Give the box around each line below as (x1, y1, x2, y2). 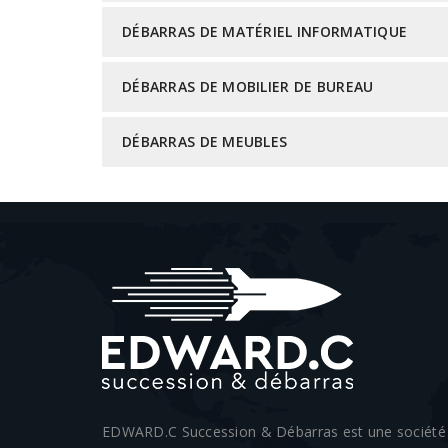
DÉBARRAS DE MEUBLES (122, 132, 288, 151)
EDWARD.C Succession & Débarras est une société (102, 422, 446, 441)
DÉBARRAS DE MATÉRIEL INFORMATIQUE (122, 22, 408, 41)
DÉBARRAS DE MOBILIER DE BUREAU (122, 77, 374, 96)
